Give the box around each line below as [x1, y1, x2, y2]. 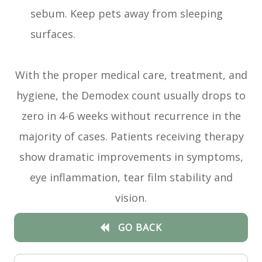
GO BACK [118, 220, 162, 234]
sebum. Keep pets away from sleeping [30, 6, 223, 21]
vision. [115, 191, 147, 205]
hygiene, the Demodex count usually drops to [16, 88, 246, 103]
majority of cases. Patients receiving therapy [18, 129, 244, 144]
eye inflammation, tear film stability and [29, 170, 233, 185]
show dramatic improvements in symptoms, [19, 150, 243, 164]
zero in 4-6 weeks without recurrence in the [21, 109, 241, 123]
